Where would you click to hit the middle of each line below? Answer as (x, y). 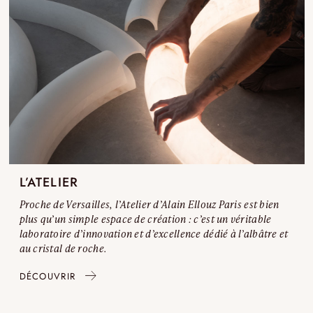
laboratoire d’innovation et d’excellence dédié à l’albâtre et (154, 233)
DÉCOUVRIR (48, 276)
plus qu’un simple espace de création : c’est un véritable (145, 219)
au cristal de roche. (63, 248)
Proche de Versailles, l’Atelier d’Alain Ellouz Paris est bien (149, 204)
